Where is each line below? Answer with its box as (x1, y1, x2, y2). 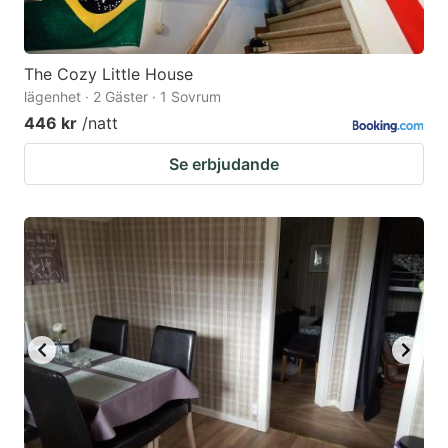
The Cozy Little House (24, 63, 193, 84)
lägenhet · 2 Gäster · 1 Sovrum (24, 87, 221, 105)
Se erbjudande (169, 153, 279, 174)
